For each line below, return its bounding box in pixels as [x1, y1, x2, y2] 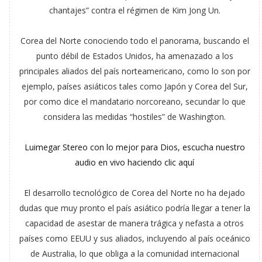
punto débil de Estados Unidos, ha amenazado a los [36, 50, 233, 61]
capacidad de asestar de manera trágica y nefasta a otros [25, 218, 244, 229]
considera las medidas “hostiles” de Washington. [43, 111, 226, 122]
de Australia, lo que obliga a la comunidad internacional [30, 248, 239, 259]
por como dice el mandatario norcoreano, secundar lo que [23, 96, 246, 107]
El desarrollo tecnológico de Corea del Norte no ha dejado [24, 187, 246, 198]
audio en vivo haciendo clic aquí [75, 157, 195, 168]
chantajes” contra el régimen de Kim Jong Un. [49, 5, 220, 16]
